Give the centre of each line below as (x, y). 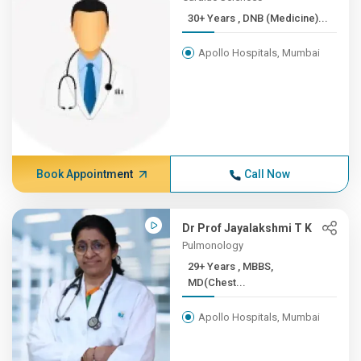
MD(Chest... (217, 282)
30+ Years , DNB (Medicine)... (283, 18)
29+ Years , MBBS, (213, 266)
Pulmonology (213, 245)
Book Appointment (84, 174)
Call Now (267, 174)
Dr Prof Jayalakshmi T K (247, 228)
